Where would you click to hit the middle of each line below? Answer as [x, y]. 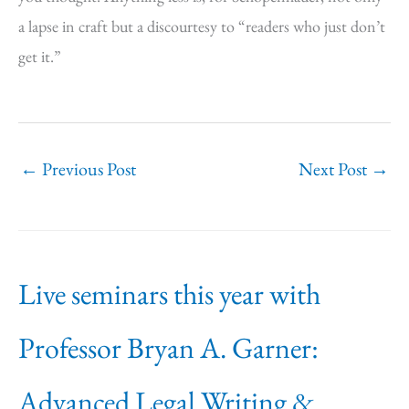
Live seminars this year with [169, 294]
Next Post [335, 168]
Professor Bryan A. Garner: [168, 348]
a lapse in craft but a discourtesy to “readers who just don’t [202, 26]
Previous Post [87, 168]
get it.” [40, 56]
